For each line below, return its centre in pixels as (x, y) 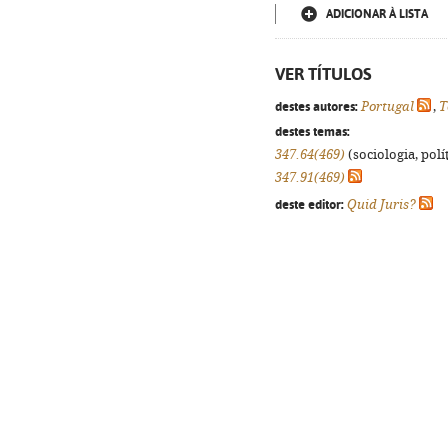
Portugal (387, 106)
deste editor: (309, 204)
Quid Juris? (381, 204)
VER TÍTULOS (323, 74)
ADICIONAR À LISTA (377, 14)
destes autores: (316, 106)
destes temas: (312, 131)
